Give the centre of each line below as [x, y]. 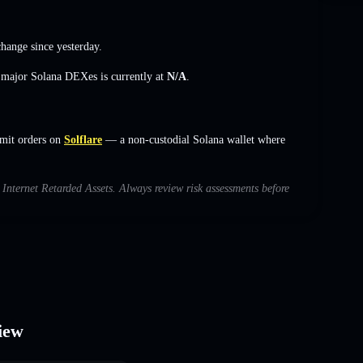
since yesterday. [65, 46]
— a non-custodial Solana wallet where [194, 139]
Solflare [83, 139]
